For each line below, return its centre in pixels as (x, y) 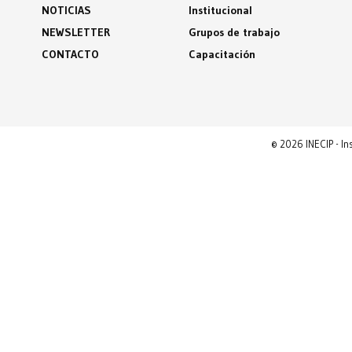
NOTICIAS (66, 10)
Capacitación (222, 54)
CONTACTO (70, 54)
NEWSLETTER (75, 32)
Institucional (220, 10)
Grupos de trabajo (234, 32)
